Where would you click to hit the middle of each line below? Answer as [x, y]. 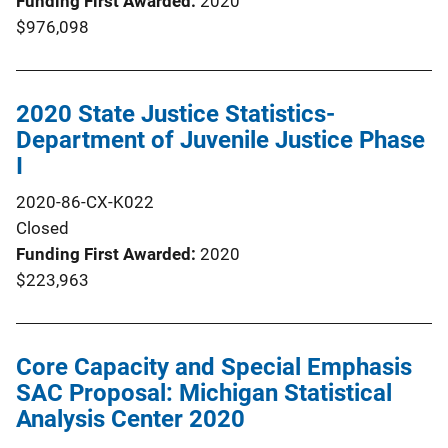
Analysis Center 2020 [130, 418]
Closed [42, 227]
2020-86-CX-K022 [85, 201]
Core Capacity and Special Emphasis [214, 366]
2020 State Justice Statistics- [175, 113]
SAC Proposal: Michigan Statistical [204, 392]
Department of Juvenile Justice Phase [220, 139]
